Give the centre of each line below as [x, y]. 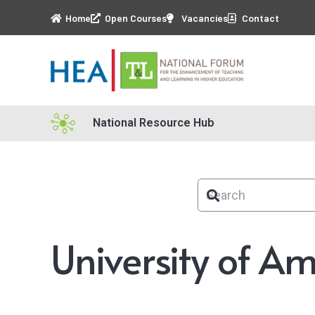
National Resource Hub [154, 123]
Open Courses [135, 18]
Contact [259, 18]
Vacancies [203, 18]
